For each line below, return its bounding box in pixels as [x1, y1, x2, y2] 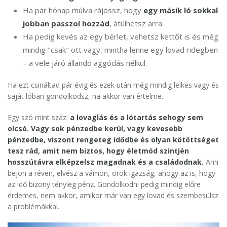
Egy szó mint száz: [8, 112, 70, 123]
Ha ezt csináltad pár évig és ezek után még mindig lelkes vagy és [8, 80, 219, 90]
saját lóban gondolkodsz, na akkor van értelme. [8, 91, 163, 101]
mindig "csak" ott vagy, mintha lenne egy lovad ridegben [23, 45, 218, 55]
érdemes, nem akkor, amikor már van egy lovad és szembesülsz [8, 191, 218, 201]
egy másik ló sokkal [143, 5, 218, 16]
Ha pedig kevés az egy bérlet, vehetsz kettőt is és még [23, 31, 218, 42]
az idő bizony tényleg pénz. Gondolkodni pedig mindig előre [8, 179, 201, 190]
